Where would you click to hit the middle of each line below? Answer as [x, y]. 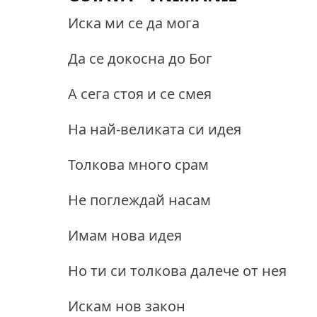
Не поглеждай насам [139, 200]
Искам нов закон [127, 306]
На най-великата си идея [155, 129]
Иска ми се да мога [134, 23]
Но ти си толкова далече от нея [177, 270]
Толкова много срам [138, 164]
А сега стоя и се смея [140, 93]
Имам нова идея [125, 235]
